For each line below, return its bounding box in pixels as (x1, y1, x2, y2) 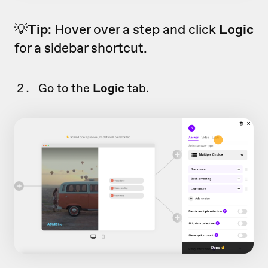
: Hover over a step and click (48, 20, 219, 38)
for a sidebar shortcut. (14, 38, 147, 57)
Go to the (38, 80, 93, 96)
